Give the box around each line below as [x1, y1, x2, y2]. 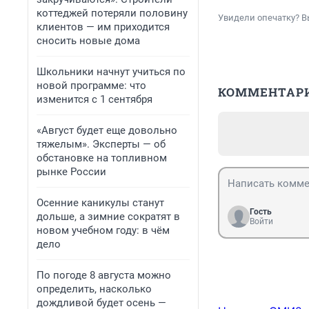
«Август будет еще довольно [37, 124, 177, 137]
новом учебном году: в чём [37, 224, 170, 237]
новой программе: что [37, 79, 146, 92]
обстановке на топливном [37, 152, 167, 164]
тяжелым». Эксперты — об [37, 138, 166, 150]
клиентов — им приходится [37, 21, 170, 33]
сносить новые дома [37, 34, 140, 47]
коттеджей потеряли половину [37, 7, 188, 19]
